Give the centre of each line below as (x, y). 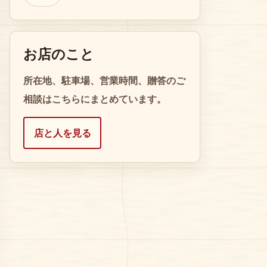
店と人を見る (62, 133)
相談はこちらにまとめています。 (95, 99)
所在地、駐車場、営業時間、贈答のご (104, 81)
